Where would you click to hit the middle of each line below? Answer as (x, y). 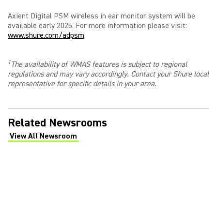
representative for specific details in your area (81, 84)
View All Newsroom (43, 136)
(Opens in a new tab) (45, 141)
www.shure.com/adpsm (46, 35)
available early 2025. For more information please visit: (97, 26)
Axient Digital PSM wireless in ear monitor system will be (101, 16)
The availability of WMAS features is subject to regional (99, 64)
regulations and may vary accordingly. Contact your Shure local (108, 74)
